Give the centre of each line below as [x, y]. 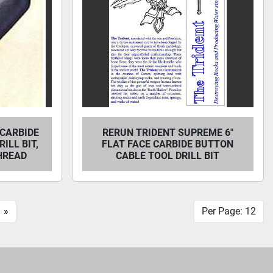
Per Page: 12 [229, 211]
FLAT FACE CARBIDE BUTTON [168, 144]
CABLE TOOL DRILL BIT [168, 156]
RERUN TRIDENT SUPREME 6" [168, 133]
